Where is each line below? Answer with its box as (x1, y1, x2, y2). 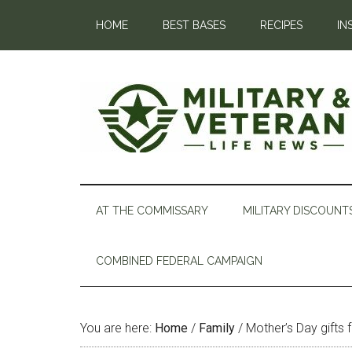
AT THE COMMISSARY (96, 204, 208, 217)
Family (199, 321, 235, 335)
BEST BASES (163, 19, 225, 31)
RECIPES (260, 19, 302, 31)
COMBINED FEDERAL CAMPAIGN (96, 255, 262, 267)
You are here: (80, 321, 155, 335)
